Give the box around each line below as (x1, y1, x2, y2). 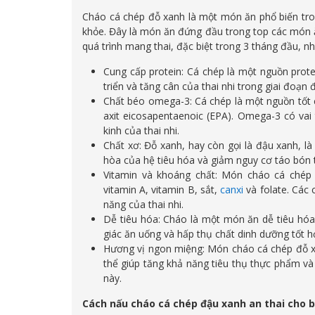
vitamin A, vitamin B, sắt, (103, 183, 217, 197)
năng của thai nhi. (103, 198, 184, 212)
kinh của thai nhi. (103, 124, 179, 138)
